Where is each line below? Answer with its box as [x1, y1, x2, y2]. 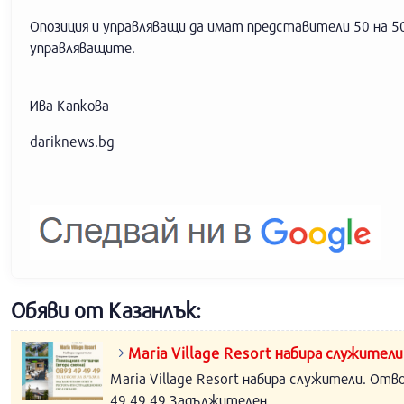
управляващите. [30, 39, 135, 56]
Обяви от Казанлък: [11, 298, 201, 323]
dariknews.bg [30, 133, 115, 150]
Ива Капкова [30, 96, 109, 114]
